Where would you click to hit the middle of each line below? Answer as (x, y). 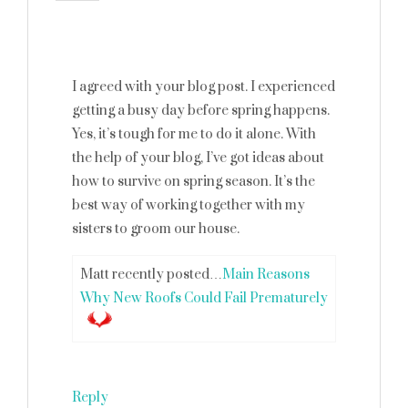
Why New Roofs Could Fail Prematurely (204, 298)
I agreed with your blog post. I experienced (204, 87)
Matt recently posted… (151, 275)
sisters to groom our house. (156, 229)
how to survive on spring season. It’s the (194, 182)
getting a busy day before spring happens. (201, 111)
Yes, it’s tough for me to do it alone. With (194, 134)
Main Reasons (266, 275)
